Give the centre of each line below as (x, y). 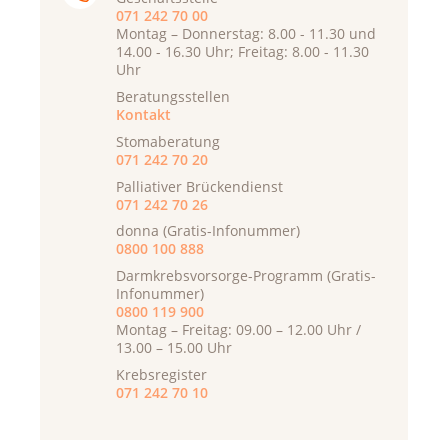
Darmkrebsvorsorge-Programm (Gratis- (246, 276)
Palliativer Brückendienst (199, 186)
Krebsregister (161, 374)
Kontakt (143, 115)
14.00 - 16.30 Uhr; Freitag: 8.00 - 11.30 (242, 52)
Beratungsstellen (173, 97)
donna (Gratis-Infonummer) (208, 231)
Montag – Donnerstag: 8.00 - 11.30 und (246, 34)
